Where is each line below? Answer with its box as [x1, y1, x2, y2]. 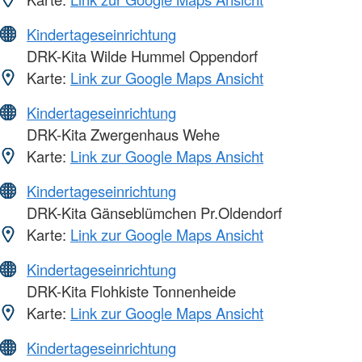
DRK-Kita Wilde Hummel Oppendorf [23, 45, 258, 67]
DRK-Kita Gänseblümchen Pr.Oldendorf [23, 202, 282, 224]
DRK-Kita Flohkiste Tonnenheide [23, 280, 236, 302]
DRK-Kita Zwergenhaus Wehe [23, 124, 220, 145]
